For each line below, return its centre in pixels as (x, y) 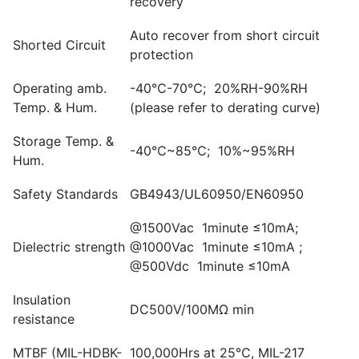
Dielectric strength (69, 246)
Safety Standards (65, 194)
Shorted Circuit (59, 44)
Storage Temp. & (63, 141)
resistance (44, 319)
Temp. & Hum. (55, 107)
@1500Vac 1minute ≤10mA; (216, 227)
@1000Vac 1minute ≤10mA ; (218, 246)
